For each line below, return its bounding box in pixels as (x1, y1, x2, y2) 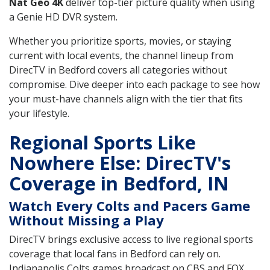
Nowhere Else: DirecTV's (9, 150, 231, 176)
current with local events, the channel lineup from (9, 48, 233, 62)
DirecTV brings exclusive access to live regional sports (9, 233, 253, 246)
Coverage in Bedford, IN (9, 171, 229, 196)
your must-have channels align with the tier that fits (9, 92, 243, 105)
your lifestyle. (9, 106, 69, 120)
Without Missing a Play (9, 211, 164, 230)
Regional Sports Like (9, 130, 196, 155)
